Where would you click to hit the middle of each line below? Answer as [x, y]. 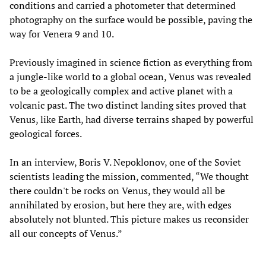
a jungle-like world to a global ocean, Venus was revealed [130, 76]
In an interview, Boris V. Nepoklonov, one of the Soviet [125, 162]
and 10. [98, 34]
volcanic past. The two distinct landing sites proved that [128, 105]
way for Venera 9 [45, 34]
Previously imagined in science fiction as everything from [131, 62]
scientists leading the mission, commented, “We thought [129, 176]
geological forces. [47, 133]
